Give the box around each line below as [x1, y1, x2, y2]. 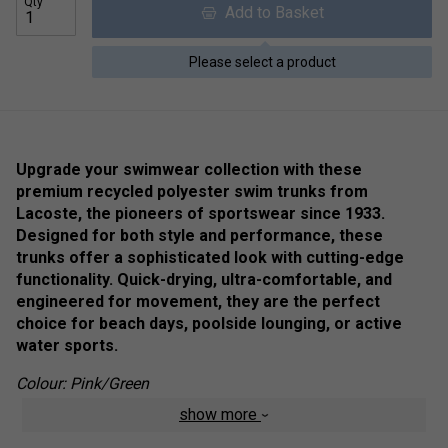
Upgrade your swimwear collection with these [16, 159, 362, 179]
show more [179, 404, 261, 424]
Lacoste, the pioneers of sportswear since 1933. [16, 203, 385, 223]
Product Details [16, 411, 134, 431]
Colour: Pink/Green [16, 373, 149, 393]
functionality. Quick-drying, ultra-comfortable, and [16, 269, 392, 289]
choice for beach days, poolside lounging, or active [16, 313, 402, 333]
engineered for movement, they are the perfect [16, 291, 380, 311]
